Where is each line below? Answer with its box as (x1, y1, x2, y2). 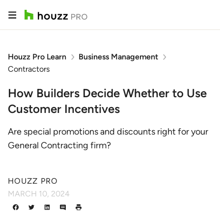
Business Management (79, 52, 158, 61)
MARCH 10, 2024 (8, 189, 70, 198)
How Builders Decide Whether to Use (8, 86, 207, 100)
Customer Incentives (8, 102, 120, 116)
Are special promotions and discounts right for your (8, 126, 208, 137)
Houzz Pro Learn (8, 52, 66, 61)
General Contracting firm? (8, 140, 111, 151)
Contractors (8, 64, 50, 74)
